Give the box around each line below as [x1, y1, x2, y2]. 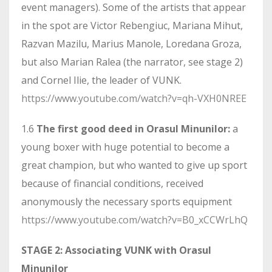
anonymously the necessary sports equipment [21, 195, 232, 209]
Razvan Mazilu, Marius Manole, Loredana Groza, [21, 37, 242, 51]
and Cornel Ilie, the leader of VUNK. [21, 73, 184, 87]
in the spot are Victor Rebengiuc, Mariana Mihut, [21, 19, 243, 33]
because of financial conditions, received [21, 177, 203, 191]
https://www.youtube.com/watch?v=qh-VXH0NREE [21, 92, 246, 106]
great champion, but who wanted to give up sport [21, 158, 247, 172]
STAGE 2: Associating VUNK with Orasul [21, 243, 211, 257]
